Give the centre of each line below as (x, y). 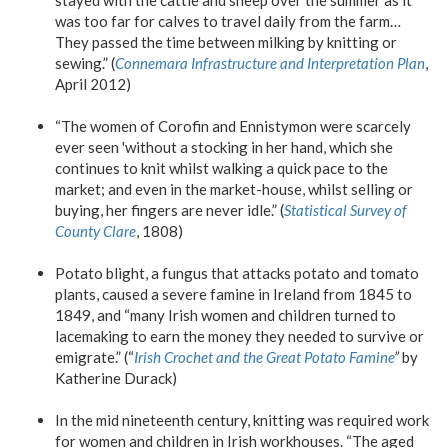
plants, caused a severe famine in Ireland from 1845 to (233, 293)
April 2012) (93, 83)
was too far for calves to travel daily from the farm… (228, 20)
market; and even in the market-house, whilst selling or (234, 188)
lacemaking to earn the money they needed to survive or (239, 335)
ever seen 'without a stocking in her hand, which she (224, 146)
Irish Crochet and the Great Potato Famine (264, 356)
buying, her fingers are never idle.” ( (169, 209)
